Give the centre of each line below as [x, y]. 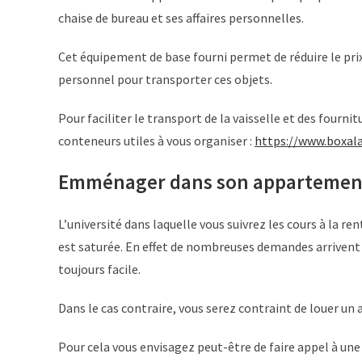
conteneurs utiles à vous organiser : [156, 141]
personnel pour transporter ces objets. [165, 79]
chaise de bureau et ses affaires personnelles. [181, 18]
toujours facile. [99, 269]
